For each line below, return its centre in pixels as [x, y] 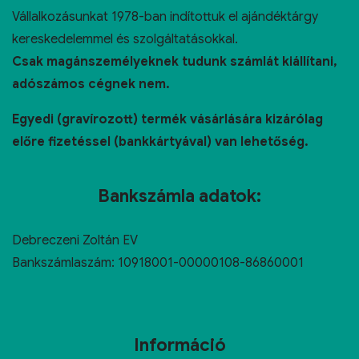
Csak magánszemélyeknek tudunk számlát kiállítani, [175, 62]
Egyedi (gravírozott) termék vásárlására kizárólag [167, 120]
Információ [179, 345]
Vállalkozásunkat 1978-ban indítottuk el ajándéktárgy [165, 17]
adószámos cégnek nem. [91, 85]
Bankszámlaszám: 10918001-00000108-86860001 [158, 263]
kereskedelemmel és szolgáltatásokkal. [125, 40]
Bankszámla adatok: [179, 196]
